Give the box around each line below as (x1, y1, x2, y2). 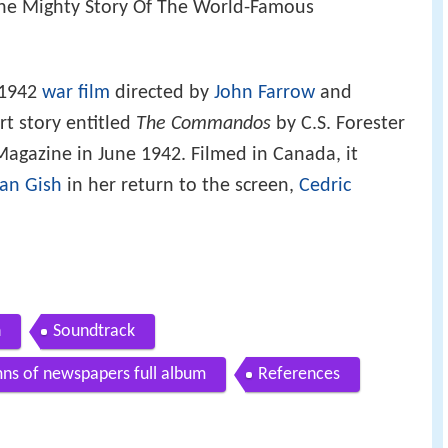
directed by (110, 83, 214, 104)
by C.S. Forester (271, 114, 405, 135)
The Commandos (136, 114, 271, 135)
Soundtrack (53, 321, 135, 341)
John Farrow (214, 83, 315, 104)
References (258, 364, 340, 384)
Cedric (299, 176, 351, 197)
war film (42, 83, 110, 104)
